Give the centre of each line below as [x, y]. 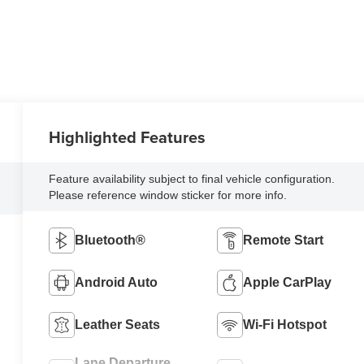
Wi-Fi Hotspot [284, 325]
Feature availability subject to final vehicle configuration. [192, 178]
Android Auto [117, 282]
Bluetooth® [110, 240]
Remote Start [283, 240]
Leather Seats [118, 325]
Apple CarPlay [287, 282]
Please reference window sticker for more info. [168, 195]
